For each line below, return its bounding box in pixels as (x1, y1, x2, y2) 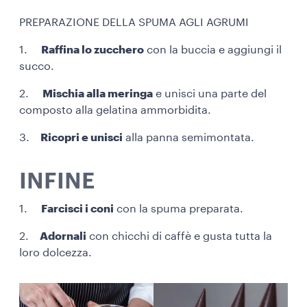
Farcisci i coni (41, 203, 114, 214)
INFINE (19, 170, 95, 193)
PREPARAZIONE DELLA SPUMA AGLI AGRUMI (19, 16, 249, 28)
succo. (19, 60, 54, 72)
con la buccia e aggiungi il (144, 44, 282, 56)
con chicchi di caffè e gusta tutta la (86, 230, 272, 242)
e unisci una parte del (153, 88, 267, 99)
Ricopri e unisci (29, 132, 123, 143)
